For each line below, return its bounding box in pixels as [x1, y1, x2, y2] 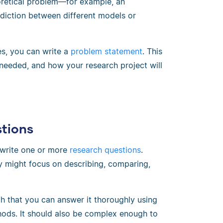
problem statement [71, 46, 142, 57]
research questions [70, 144, 141, 155]
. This [142, 46, 162, 57]
